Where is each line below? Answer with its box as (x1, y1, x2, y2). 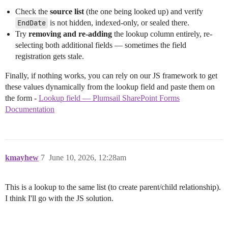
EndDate (17, 18, 46, 28)
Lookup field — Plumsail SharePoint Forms (39, 94, 180, 103)
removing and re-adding (28, 30, 112, 39)
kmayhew (5, 153, 39, 162)
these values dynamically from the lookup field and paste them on (5, 82, 215, 92)
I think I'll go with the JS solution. (5, 194, 113, 203)
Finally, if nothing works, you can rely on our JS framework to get (5, 71, 217, 80)
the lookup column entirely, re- (112, 30, 212, 39)
